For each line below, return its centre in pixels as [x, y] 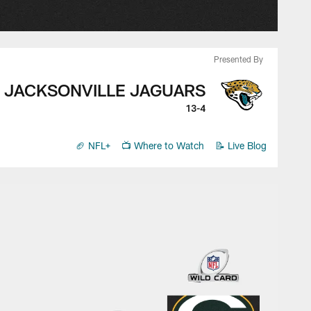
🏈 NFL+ [93, 145]
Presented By [238, 59]
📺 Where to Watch [163, 145]
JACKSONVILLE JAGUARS [105, 90]
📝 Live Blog [241, 145]
